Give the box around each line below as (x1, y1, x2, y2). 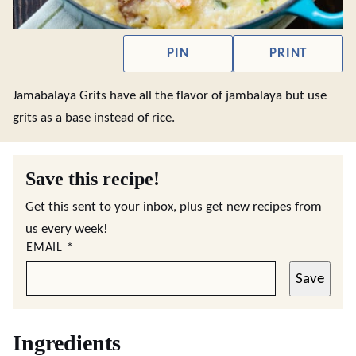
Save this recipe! (25, 168, 160, 189)
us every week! (25, 222, 108, 236)
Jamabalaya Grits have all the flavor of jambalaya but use (13, 89, 327, 103)
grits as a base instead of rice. (13, 111, 175, 125)
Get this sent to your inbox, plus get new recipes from (25, 200, 322, 214)
